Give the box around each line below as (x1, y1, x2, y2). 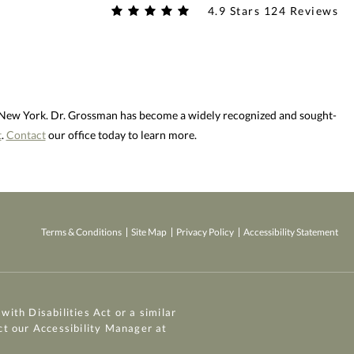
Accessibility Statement (243, 226, 338, 239)
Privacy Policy (176, 226, 234, 239)
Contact (6, 128, 46, 142)
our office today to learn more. (45, 128, 197, 142)
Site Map (131, 226, 167, 239)
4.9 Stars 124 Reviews (207, 3, 338, 17)
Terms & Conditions (41, 226, 122, 239)
